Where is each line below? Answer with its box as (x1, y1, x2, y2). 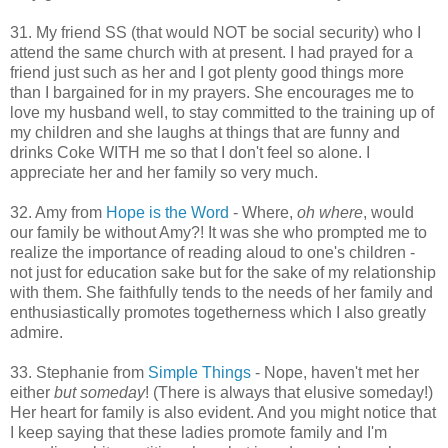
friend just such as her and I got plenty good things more (10, 63, 404, 81)
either (10, 383, 54, 401)
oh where (297, 203, 363, 221)
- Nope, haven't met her (251, 363, 419, 381)
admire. (10, 323, 63, 341)
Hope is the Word (106, 203, 229, 221)
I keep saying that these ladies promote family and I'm (10, 423, 387, 441)
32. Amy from (10, 203, 106, 221)
